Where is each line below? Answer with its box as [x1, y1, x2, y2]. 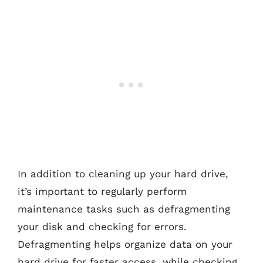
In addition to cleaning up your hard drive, [18, 167, 228, 180]
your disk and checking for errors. [18, 220, 187, 232]
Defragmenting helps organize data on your [18, 238, 232, 250]
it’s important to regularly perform [18, 185, 187, 197]
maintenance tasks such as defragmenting [18, 203, 230, 215]
